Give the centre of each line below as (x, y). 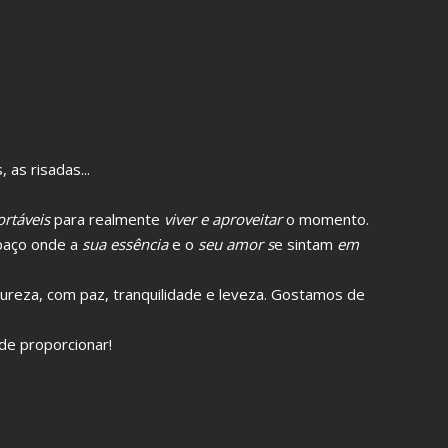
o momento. (325, 219)
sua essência (125, 244)
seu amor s (236, 244)
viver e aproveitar (221, 219)
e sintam (305, 244)
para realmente (105, 219)
